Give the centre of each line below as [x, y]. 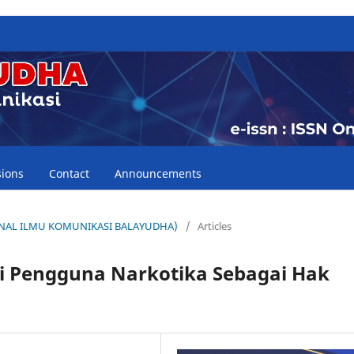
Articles [215, 226]
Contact [69, 173]
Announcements [158, 173]
